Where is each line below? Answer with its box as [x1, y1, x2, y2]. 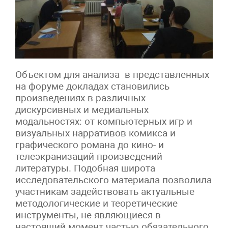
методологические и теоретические [15, 197, 178, 209]
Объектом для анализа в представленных [15, 68, 209, 80]
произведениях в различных [15, 92, 146, 104]
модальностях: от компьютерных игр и [15, 115, 192, 127]
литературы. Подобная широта [15, 162, 155, 174]
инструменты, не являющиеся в [15, 209, 161, 221]
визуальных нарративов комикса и [15, 127, 176, 139]
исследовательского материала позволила [15, 174, 212, 186]
